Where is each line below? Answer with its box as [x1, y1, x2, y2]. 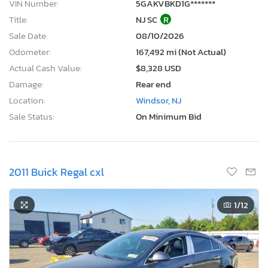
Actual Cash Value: [9, 60, 82, 75]
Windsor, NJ [136, 93, 181, 107]
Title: [9, 12, 28, 26]
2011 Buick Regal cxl [9, 163, 104, 180]
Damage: [9, 77, 44, 91]
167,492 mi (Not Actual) [136, 44, 226, 59]
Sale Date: [9, 28, 48, 42]
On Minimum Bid [136, 109, 202, 123]
